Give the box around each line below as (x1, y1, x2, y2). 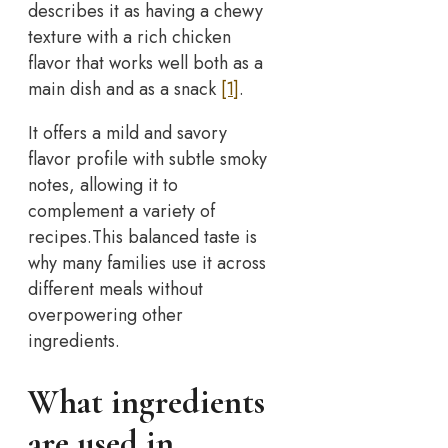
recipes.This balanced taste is (28, 223, 257, 250)
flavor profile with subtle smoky (28, 145, 267, 172)
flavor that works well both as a (28, 49, 263, 76)
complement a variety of (28, 197, 215, 224)
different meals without (28, 275, 203, 302)
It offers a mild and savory (28, 119, 227, 146)
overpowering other (28, 301, 183, 328)
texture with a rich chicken (28, 23, 231, 50)
